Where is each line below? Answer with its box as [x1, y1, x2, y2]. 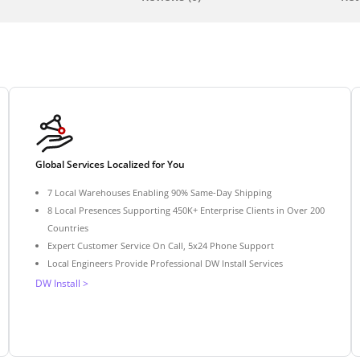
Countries [47, 221, 88, 234]
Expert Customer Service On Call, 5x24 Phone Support [47, 239, 274, 252]
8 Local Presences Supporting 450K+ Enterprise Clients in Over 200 [47, 203, 325, 216]
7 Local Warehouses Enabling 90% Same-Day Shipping [47, 186, 272, 198]
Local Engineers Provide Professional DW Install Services [47, 256, 283, 269]
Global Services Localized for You [35, 157, 185, 171]
